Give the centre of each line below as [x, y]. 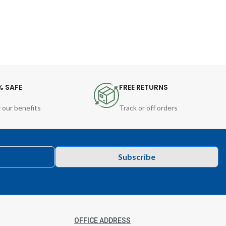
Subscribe [137, 157]
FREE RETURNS [144, 87]
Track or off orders [149, 108]
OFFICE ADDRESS [102, 220]
